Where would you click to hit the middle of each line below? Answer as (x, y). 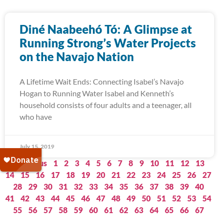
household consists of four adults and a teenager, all (106, 105)
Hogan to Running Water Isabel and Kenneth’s (97, 93)
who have (36, 117)
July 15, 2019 (37, 146)
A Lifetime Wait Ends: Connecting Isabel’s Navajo (102, 81)
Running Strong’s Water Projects (108, 43)
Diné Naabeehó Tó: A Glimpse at (106, 29)
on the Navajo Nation (77, 56)
